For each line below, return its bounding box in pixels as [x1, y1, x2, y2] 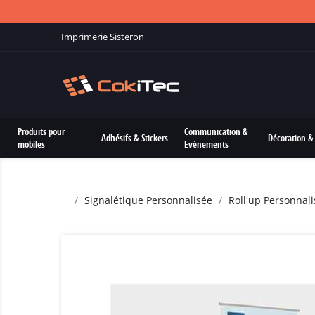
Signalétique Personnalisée [84, 193, 212, 207]
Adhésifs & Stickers [101, 131, 168, 144]
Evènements [184, 138, 229, 150]
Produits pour [18, 125, 65, 138]
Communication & [184, 125, 249, 138]
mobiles [18, 138, 45, 150]
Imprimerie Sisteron [61, 30, 144, 43]
